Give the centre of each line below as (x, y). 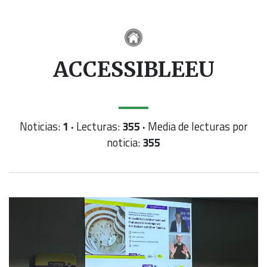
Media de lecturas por (196, 127)
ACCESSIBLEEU (133, 70)
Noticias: (41, 127)
